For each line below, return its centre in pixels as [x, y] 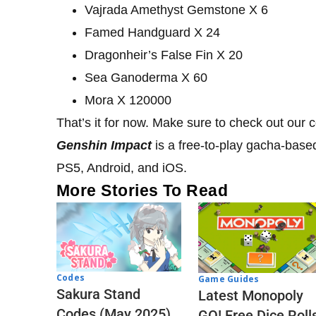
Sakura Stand [98, 294]
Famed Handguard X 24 [152, 33]
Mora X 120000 [128, 101]
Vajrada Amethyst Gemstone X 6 [176, 10]
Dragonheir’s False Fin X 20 [164, 55]
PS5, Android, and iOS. [122, 168]
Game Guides [229, 279]
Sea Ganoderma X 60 [146, 78]
